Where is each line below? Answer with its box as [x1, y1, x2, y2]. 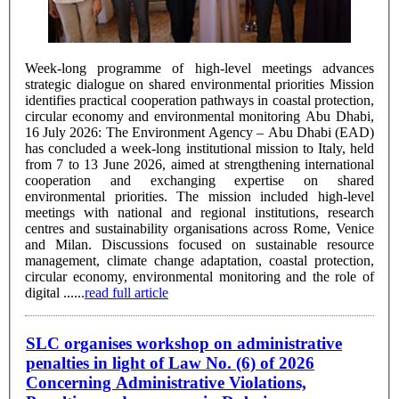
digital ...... [25, 284, 85, 300]
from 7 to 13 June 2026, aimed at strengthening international [25, 156, 374, 172]
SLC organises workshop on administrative [26, 334, 342, 354]
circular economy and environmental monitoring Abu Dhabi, [25, 108, 305, 124]
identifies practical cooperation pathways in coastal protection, [25, 92, 374, 108]
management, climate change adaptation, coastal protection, [25, 252, 374, 268]
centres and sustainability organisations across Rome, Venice [25, 220, 374, 236]
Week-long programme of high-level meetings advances [25, 60, 374, 76]
